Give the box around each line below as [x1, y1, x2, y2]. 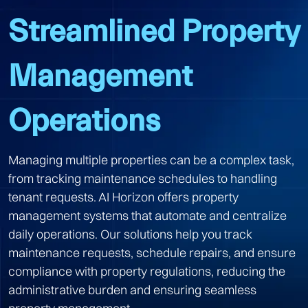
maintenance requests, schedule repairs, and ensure [8, 244, 296, 261]
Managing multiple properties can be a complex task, [8, 151, 294, 168]
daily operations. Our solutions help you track [8, 225, 252, 242]
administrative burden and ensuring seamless [8, 281, 256, 298]
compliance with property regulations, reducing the [8, 263, 285, 279]
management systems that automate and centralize [8, 207, 287, 223]
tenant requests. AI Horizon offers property [8, 188, 239, 205]
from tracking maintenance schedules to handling [8, 170, 277, 186]
